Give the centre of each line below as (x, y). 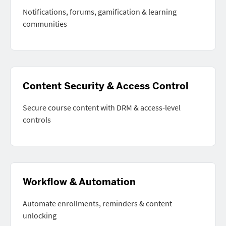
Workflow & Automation (79, 182)
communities (45, 24)
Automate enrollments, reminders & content (97, 203)
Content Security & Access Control (106, 86)
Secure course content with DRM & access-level (102, 107)
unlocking (40, 215)
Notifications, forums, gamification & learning (100, 12)
